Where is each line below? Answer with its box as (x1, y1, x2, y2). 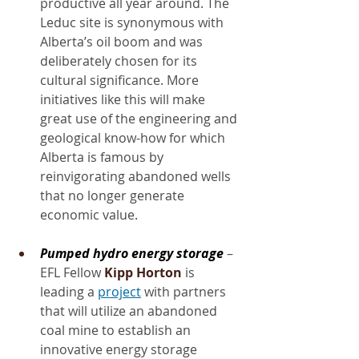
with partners (141, 282, 229, 301)
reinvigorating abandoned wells (40, 167, 234, 185)
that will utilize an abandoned (40, 301, 220, 320)
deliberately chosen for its (40, 51, 200, 70)
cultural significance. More (40, 71, 202, 89)
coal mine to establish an (40, 321, 194, 339)
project (98, 282, 141, 301)
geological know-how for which (40, 128, 228, 147)
